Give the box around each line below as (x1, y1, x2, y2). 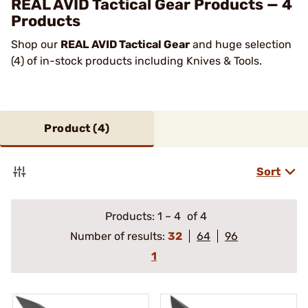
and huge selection (190, 38, 291, 51)
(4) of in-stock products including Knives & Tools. (11, 54, 265, 67)
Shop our (11, 38, 60, 51)
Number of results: (70, 230, 168, 243)
